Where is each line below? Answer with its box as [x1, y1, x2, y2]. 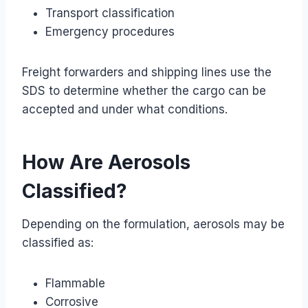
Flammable [45, 276, 105, 290]
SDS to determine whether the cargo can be [22, 83, 266, 98]
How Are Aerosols [22, 150, 190, 174]
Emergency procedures [45, 24, 175, 38]
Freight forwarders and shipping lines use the [22, 65, 272, 79]
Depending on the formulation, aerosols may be [22, 217, 285, 231]
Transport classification [45, 5, 175, 20]
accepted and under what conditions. [22, 102, 228, 116]
